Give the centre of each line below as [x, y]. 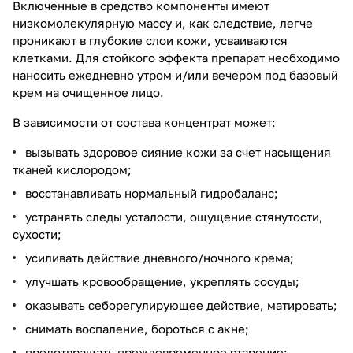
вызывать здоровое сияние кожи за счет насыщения [178, 152]
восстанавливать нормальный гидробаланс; [152, 193]
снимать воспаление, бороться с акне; [137, 328]
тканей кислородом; [72, 169]
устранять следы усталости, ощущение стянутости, [174, 216]
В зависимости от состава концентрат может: [144, 122]
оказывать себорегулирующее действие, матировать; [181, 305]
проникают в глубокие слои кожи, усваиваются [150, 40]
